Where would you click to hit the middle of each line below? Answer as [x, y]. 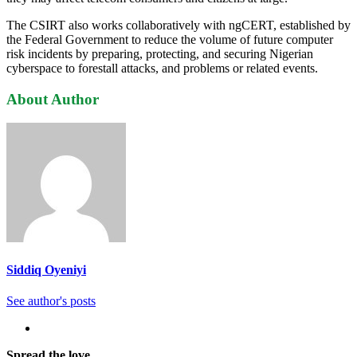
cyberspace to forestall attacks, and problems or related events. [162, 68]
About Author [53, 99]
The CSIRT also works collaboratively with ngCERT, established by [178, 25]
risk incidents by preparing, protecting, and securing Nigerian [160, 53]
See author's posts [51, 300]
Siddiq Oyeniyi [46, 269]
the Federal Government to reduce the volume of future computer [170, 39]
